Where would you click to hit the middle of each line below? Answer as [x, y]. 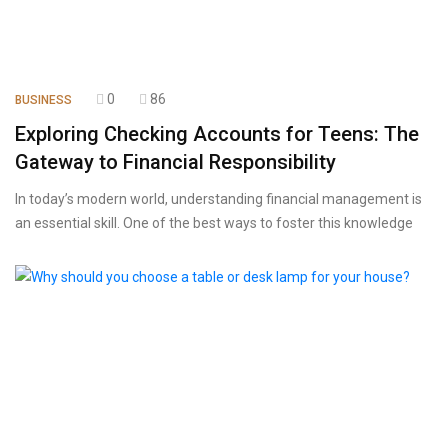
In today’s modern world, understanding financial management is [218, 199]
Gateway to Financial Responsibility [175, 162]
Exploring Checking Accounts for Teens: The [217, 134]
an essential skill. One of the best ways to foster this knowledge [214, 223]
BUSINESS [43, 100]
